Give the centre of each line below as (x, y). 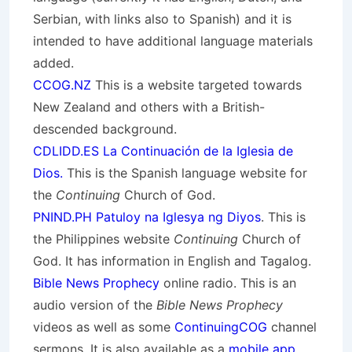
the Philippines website (103, 239)
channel (292, 327)
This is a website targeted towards (196, 85)
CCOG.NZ (62, 85)
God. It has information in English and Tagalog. (172, 261)
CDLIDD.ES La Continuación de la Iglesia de (163, 151)
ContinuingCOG (221, 327)
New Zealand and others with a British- (149, 107)
